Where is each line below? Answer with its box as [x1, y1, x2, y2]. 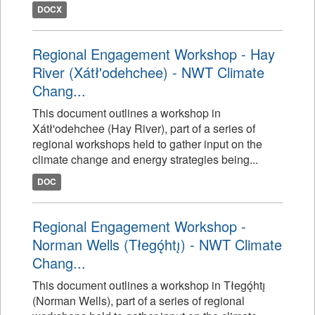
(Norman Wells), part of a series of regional [32, 292, 245, 309]
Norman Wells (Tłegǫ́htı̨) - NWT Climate [32, 234, 282, 255]
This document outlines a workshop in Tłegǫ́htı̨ [32, 277, 265, 293]
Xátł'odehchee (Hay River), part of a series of [32, 120, 255, 136]
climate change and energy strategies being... [32, 151, 258, 167]
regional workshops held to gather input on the [32, 136, 262, 152]
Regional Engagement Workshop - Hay [32, 44, 275, 64]
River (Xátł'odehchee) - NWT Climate [32, 62, 264, 82]
